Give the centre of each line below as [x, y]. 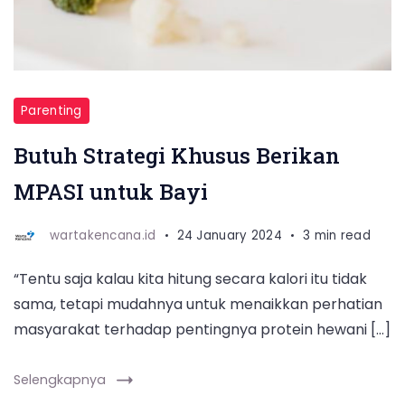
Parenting [52, 111]
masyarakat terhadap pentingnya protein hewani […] [202, 330]
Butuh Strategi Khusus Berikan [177, 155]
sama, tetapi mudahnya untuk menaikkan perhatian [198, 304]
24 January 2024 [229, 235]
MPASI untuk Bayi [111, 192]
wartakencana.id [103, 235]
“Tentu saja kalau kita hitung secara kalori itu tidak [190, 279]
